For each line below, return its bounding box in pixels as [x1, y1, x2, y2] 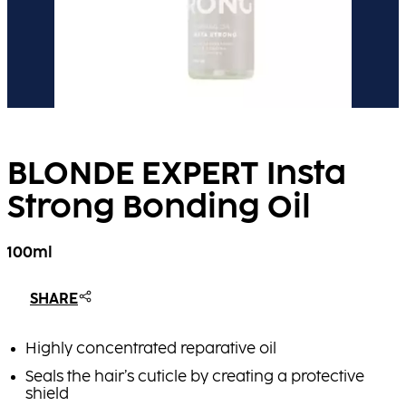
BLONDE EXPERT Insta [7, 155, 346, 193]
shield [25, 386, 69, 404]
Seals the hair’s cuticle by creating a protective [25, 369, 364, 387]
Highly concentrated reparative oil [25, 341, 276, 359]
